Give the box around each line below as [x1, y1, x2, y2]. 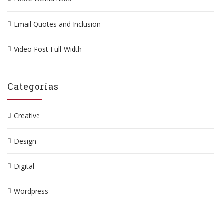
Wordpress [14, 186, 48, 196]
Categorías [7, 80, 59, 92]
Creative [14, 111, 40, 120]
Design [14, 136, 36, 146]
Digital [14, 161, 34, 171]
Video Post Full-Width [14, 44, 82, 54]
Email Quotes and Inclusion [14, 19, 101, 29]
